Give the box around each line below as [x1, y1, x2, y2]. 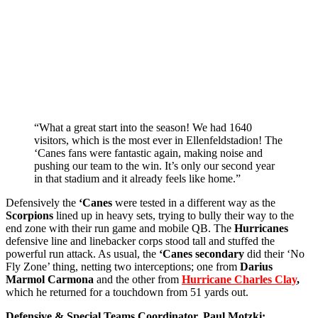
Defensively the [6, 197, 79, 209]
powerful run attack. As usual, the [6, 248, 159, 261]
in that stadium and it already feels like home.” [34, 172, 241, 185]
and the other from [94, 273, 182, 286]
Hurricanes [234, 222, 288, 235]
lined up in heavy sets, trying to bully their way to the [53, 209, 294, 222]
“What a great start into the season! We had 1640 [34, 121, 252, 134]
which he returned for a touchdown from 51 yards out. [6, 286, 248, 299]
